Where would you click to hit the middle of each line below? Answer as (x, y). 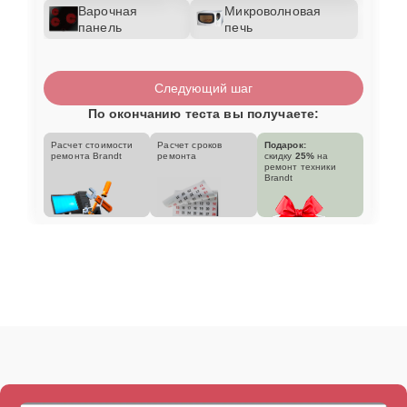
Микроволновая (273, 10)
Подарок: (285, 144)
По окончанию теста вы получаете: (203, 113)
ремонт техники (300, 166)
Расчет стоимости (92, 144)
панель (100, 27)
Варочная (108, 10)
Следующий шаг (203, 88)
